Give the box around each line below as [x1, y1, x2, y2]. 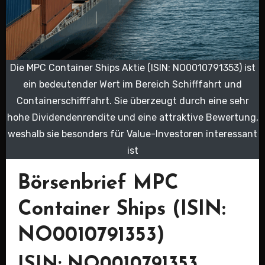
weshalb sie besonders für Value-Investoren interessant [8, 128, 257, 140]
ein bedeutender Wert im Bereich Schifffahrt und [23, 79, 242, 90]
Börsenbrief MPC [17, 173, 179, 194]
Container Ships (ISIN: [17, 199, 226, 220]
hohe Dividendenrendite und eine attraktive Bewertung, [7, 112, 258, 123]
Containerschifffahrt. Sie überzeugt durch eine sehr [16, 95, 249, 106]
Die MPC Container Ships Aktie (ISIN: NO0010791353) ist [9, 62, 256, 73]
